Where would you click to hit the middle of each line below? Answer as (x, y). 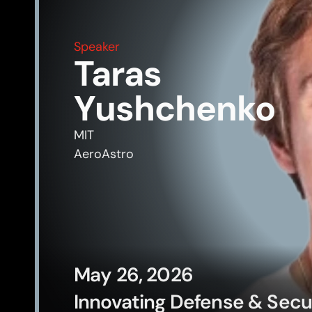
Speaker (97, 46)
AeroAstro (104, 154)
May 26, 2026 (133, 275)
